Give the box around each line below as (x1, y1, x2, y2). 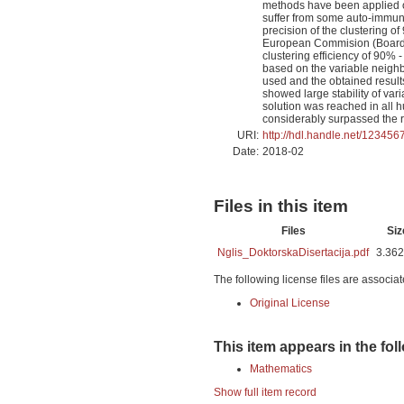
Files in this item (214, 197, 348, 216)
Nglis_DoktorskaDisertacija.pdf (217, 245, 369, 259)
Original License (250, 296, 330, 309)
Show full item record (214, 385, 317, 399)
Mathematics (250, 362, 312, 375)
